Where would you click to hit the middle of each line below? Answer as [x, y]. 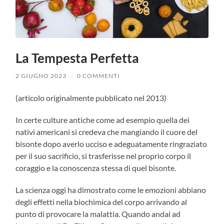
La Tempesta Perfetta [77, 58]
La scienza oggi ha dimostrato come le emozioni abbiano [111, 189]
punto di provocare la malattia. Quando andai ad [98, 213]
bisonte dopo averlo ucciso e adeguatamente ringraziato [111, 143]
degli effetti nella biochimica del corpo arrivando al [101, 201]
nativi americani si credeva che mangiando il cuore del [107, 131]
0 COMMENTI [99, 75]
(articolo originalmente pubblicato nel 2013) [91, 97]
